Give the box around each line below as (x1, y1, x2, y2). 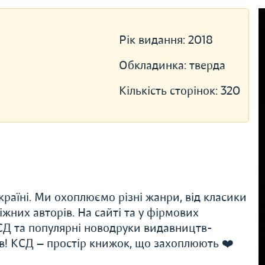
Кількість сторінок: (118, 83, 221, 98)
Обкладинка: (118, 58, 189, 73)
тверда (189, 58, 225, 73)
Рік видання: (118, 33, 188, 47)
